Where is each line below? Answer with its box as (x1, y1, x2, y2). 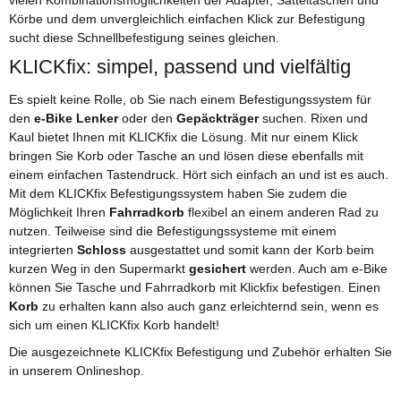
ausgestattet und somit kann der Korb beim (126, 243, 374, 258)
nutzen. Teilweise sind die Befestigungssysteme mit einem (9, 224, 337, 239)
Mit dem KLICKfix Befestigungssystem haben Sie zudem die (9, 186, 347, 201)
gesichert (189, 261, 246, 277)
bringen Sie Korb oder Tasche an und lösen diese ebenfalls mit (9, 149, 363, 164)
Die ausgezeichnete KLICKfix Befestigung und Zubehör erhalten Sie (9, 345, 392, 360)
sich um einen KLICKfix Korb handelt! (9, 318, 219, 333)
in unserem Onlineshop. (9, 363, 144, 379)
